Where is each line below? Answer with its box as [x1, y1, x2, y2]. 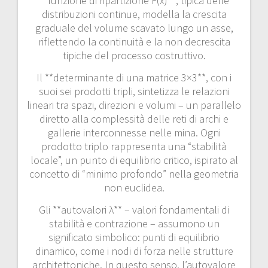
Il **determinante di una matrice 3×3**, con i [36, 70, 232, 84]
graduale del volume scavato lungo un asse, [35, 20, 233, 35]
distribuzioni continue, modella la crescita [41, 7, 227, 21]
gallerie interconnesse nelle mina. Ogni [47, 125, 221, 139]
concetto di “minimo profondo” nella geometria [29, 166, 239, 181]
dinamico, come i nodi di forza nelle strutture [35, 243, 233, 258]
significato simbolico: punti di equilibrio [48, 230, 220, 244]
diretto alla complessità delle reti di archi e [39, 111, 229, 126]
